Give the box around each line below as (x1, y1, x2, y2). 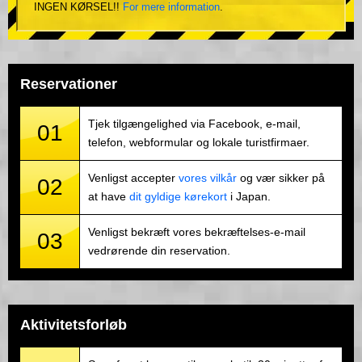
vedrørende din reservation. (88, 244, 230, 258)
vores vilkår (179, 171, 237, 185)
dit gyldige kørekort (129, 190, 227, 204)
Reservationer (20, 76, 117, 93)
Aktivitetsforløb (20, 317, 127, 334)
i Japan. (227, 190, 271, 204)
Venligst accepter (88, 171, 179, 185)
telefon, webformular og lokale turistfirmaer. (88, 136, 309, 149)
